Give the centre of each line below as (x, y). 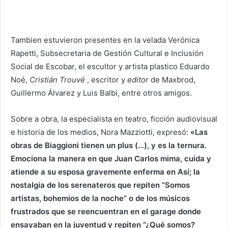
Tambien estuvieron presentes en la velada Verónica (105, 40)
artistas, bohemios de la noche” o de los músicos (100, 198)
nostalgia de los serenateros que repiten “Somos (100, 185)
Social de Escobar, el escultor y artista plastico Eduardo (110, 66)
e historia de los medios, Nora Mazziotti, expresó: (101, 132)
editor (138, 79)
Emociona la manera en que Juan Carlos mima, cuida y (111, 158)
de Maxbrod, (172, 79)
